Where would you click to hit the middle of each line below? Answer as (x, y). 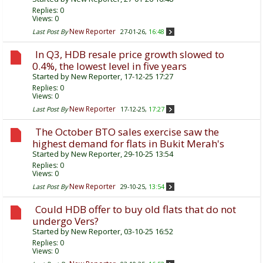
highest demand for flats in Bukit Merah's (128, 144)
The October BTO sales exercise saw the (127, 132)
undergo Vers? (65, 221)
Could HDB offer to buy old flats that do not (136, 210)
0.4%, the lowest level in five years (109, 66)
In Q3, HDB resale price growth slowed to (130, 55)
